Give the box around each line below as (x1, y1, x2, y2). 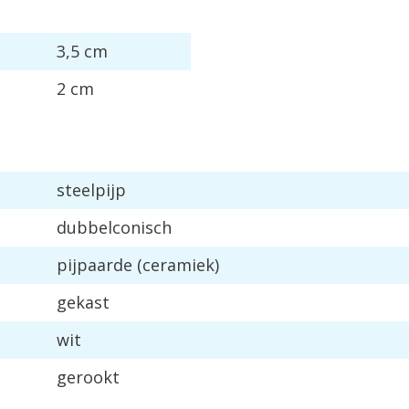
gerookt (57, 366, 120, 388)
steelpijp (57, 179, 126, 201)
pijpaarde (57, 254, 132, 276)
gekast (57, 291, 110, 313)
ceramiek (142, 254, 215, 276)
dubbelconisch (57, 216, 172, 238)
